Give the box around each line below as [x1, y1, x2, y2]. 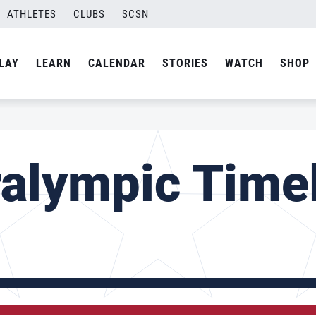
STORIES [162, 56, 208, 70]
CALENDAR [88, 56, 145, 70]
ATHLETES [7, 8, 56, 20]
